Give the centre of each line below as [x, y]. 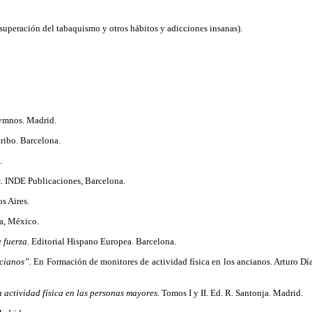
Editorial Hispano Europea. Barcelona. [103, 241]
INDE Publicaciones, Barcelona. [65, 181]
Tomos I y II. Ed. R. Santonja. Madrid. [231, 293]
